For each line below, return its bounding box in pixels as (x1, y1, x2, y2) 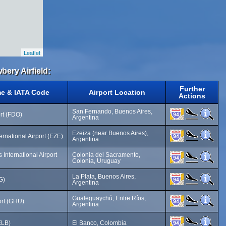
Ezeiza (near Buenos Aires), (72, 130, 148, 137)
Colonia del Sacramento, (72, 151, 140, 158)
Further (179, 85, 205, 93)
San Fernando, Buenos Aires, (72, 108, 152, 115)
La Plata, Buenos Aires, (72, 173, 136, 180)
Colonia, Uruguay (72, 157, 121, 164)
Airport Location (88, 88, 145, 96)
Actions (179, 92, 205, 100)
